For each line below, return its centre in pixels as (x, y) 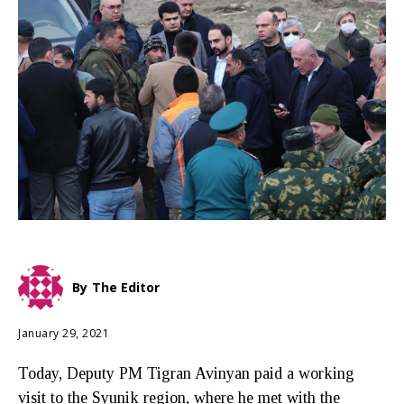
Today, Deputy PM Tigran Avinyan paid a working (186, 373)
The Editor (126, 287)
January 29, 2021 (64, 333)
